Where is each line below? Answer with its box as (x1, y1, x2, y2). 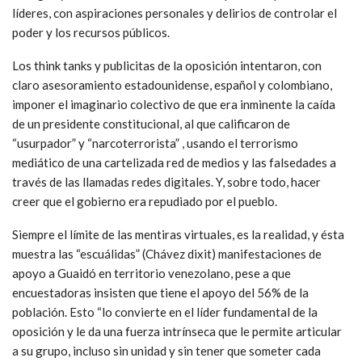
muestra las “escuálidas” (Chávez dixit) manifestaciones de (12, 246, 322, 262)
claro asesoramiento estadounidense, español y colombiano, (12, 78, 332, 93)
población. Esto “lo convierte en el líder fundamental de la (12, 305, 318, 320)
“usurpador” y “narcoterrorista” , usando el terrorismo (12, 136, 298, 151)
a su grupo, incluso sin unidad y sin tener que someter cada (12, 343, 321, 359)
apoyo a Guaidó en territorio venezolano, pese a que (12, 266, 291, 281)
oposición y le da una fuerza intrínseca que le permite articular (12, 324, 342, 339)
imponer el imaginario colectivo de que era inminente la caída (12, 97, 335, 112)
